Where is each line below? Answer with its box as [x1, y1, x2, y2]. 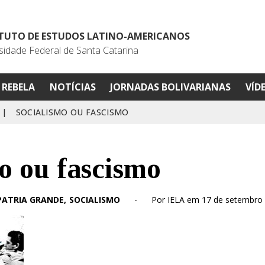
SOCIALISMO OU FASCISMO [15, 106, 129, 118]
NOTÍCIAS [49, 80, 96, 93]
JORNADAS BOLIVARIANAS [110, 80, 231, 93]
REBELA [1, 80, 35, 93]
